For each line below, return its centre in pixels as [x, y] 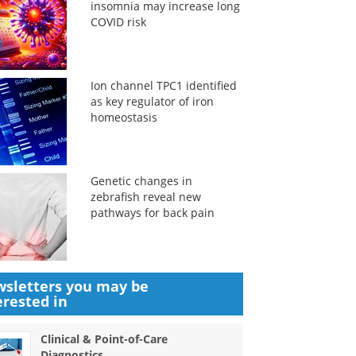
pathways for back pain [152, 213]
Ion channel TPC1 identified [163, 85]
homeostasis [124, 117]
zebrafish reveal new [145, 197]
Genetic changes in [141, 181]
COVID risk [118, 22]
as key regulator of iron [152, 101]
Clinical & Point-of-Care [104, 339]
